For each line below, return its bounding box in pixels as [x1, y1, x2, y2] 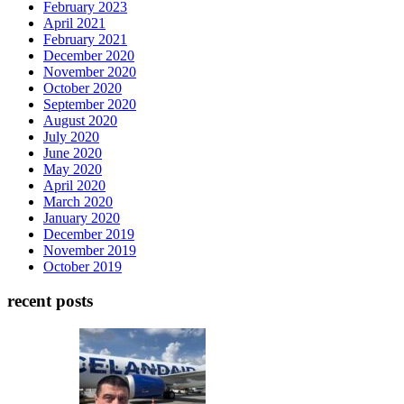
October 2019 [43, 258, 122, 274]
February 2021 [43, 31, 127, 47]
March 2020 [43, 193, 113, 209]
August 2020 [43, 112, 117, 128]
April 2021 [43, 14, 106, 31]
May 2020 [43, 161, 102, 177]
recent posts [7, 291, 93, 311]
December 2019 [43, 225, 134, 242]
